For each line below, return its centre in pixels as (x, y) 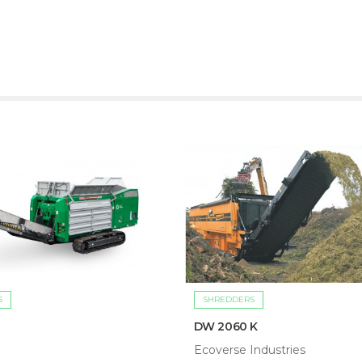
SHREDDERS (228, 300)
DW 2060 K (226, 327)
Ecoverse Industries (249, 350)
